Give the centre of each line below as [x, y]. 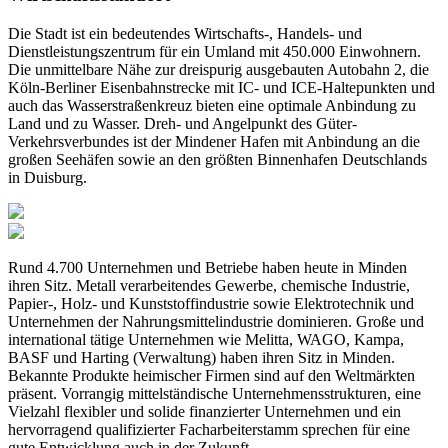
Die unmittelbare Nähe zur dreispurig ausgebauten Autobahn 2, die [218, 69]
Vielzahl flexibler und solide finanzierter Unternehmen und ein [204, 411]
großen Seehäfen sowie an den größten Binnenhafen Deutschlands [217, 159]
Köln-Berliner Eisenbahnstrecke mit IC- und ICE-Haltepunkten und [221, 87]
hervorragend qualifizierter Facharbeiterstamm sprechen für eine [209, 429]
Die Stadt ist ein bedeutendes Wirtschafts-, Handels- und [185, 33]
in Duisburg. [47, 177]
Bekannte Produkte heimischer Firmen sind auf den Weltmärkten [211, 375]
